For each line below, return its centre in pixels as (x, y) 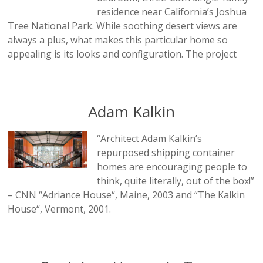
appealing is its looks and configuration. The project (122, 54)
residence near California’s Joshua (172, 11)
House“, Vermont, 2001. (60, 209)
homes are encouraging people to (172, 166)
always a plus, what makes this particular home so (118, 40)
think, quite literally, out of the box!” (176, 181)
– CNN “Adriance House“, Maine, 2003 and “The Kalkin (127, 195)
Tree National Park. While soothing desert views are (123, 26)
